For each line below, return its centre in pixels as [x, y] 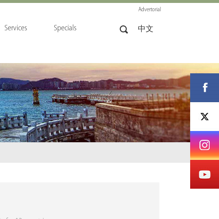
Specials [65, 28]
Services [16, 28]
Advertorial [150, 10]
